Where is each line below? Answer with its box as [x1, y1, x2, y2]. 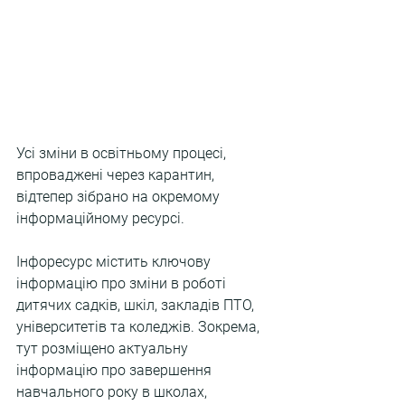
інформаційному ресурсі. [16, 210, 184, 228]
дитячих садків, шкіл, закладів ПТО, [16, 297, 258, 315]
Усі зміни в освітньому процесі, [16, 145, 230, 163]
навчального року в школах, [16, 383, 211, 401]
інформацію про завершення [16, 362, 215, 380]
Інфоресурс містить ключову [16, 253, 214, 271]
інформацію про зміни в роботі [16, 275, 230, 293]
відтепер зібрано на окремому [16, 188, 223, 206]
